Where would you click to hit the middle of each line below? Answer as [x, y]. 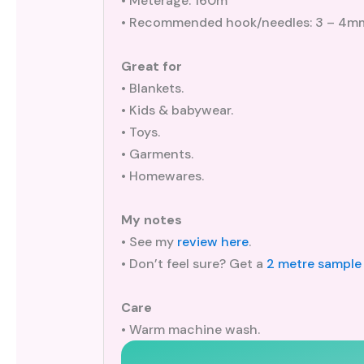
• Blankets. [152, 88]
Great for [151, 66]
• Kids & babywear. [177, 110]
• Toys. [140, 132]
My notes [151, 219]
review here [212, 241]
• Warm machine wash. [190, 329]
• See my [149, 241]
